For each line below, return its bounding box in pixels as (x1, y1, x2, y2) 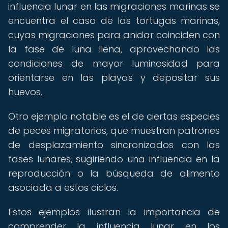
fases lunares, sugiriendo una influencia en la (8, 153, 220, 165)
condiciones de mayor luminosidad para (8, 57, 220, 70)
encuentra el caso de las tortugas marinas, (8, 14, 220, 27)
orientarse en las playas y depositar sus (8, 71, 220, 84)
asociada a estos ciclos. (8, 181, 118, 194)
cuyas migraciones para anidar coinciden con (8, 28, 220, 41)
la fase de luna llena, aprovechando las (8, 43, 220, 55)
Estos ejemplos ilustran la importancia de (8, 206, 220, 218)
